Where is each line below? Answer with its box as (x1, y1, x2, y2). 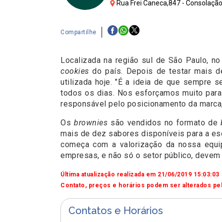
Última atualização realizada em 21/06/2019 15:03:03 (60, 171, 220, 178)
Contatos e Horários (68, 205, 163, 217)
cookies (60, 66, 89, 76)
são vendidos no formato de (108, 118, 221, 128)
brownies (71, 118, 108, 128)
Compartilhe (60, 28, 97, 36)
